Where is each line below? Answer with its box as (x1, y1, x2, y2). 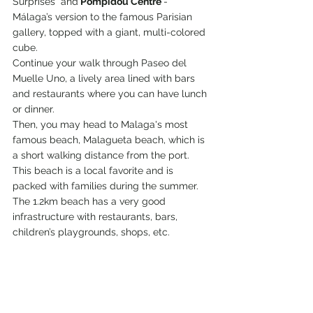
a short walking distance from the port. (13, 150, 192, 161)
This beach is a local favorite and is (13, 165, 176, 177)
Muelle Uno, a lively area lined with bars (13, 73, 198, 85)
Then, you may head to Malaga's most (13, 119, 191, 131)
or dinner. (13, 103, 54, 115)
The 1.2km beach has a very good (13, 196, 168, 208)
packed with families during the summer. (13, 180, 201, 192)
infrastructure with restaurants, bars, (13, 211, 180, 223)
